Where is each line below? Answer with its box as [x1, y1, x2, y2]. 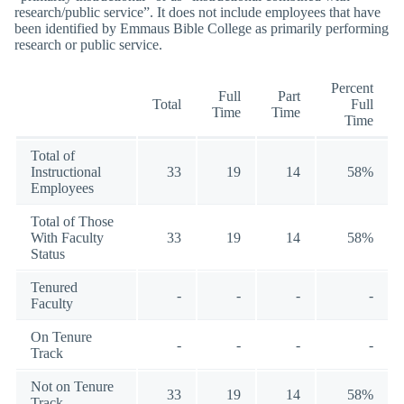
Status [31, 245, 65, 262]
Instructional [31, 163, 101, 179]
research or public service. [14, 37, 162, 53]
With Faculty [31, 229, 104, 245]
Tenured [31, 279, 78, 295]
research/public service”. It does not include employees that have [14, 5, 381, 21]
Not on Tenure [31, 378, 114, 394]
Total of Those [31, 213, 114, 229]
